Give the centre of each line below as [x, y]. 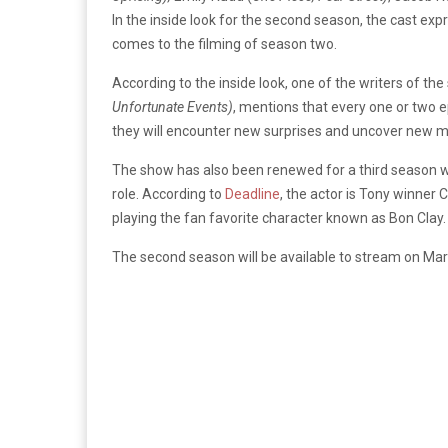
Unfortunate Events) [172, 107]
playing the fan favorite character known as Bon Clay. [279, 218]
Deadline [252, 194]
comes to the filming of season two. [224, 44]
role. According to [168, 194]
